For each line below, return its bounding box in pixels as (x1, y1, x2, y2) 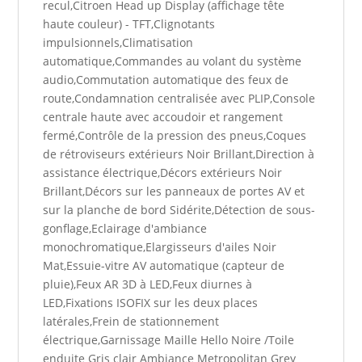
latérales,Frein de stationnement (43, 314, 220, 329)
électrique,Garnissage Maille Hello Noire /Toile (43, 332, 295, 347)
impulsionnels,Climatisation (43, 35, 194, 50)
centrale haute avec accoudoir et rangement (43, 109, 284, 124)
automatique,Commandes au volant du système (43, 53, 302, 69)
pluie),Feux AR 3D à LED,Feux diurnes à (43, 276, 253, 292)
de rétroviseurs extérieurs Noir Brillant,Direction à (43, 146, 315, 162)
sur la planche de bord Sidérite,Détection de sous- (43, 202, 316, 217)
